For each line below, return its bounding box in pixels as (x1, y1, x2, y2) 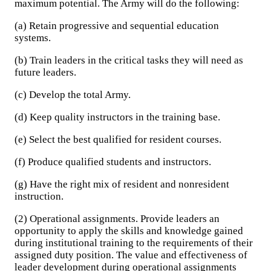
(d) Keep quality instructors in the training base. (15, 111, 220, 123)
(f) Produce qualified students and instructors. (15, 156, 211, 168)
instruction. (15, 191, 64, 202)
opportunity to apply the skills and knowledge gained (15, 225, 243, 237)
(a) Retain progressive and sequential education (15, 20, 219, 31)
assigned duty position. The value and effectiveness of (15, 249, 247, 261)
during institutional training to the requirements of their (15, 237, 253, 249)
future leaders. (15, 67, 76, 78)
